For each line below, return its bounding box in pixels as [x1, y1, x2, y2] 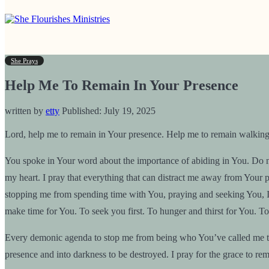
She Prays [11, 57, 38, 64]
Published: [62, 105, 101, 116]
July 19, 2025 [101, 105, 156, 116]
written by [5, 105, 46, 116]
